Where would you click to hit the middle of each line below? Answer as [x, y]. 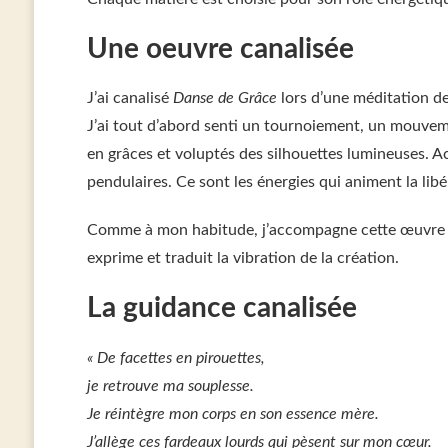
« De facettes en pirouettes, [175, 358]
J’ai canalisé [129, 98]
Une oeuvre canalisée [220, 49]
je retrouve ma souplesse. [170, 386]
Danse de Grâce [224, 98]
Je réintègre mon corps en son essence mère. [232, 414]
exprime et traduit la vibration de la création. [242, 258]
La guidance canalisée [221, 309]
